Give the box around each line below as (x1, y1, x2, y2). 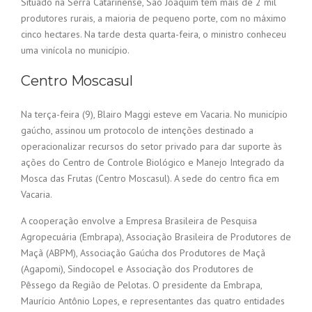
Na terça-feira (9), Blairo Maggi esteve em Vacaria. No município (21, 108, 288, 121)
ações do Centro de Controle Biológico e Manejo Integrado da (21, 156, 284, 169)
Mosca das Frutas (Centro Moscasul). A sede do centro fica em (21, 172, 279, 185)
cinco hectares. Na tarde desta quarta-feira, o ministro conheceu (21, 28, 286, 41)
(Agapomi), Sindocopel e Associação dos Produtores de (21, 263, 253, 276)
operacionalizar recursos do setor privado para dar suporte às (21, 140, 282, 153)
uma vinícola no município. (21, 44, 130, 57)
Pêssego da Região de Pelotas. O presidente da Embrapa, (21, 279, 262, 292)
